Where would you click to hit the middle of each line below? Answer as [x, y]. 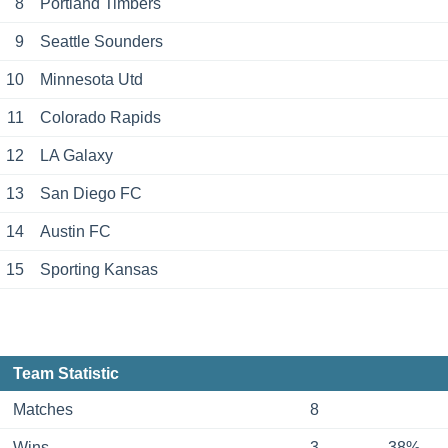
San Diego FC [90, 194]
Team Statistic [65, 374]
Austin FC [75, 232]
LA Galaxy [76, 156]
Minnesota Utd [91, 80]
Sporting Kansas [98, 270]
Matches [42, 410]
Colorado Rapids [100, 118]
